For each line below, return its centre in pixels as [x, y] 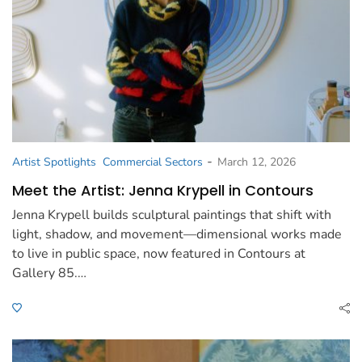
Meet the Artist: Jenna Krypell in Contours [163, 190]
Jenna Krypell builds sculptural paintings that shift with [172, 215]
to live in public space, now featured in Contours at [159, 253]
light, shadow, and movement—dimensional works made [177, 234]
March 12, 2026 [257, 162]
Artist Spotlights [54, 162]
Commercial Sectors [153, 162]
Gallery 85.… [49, 273]
